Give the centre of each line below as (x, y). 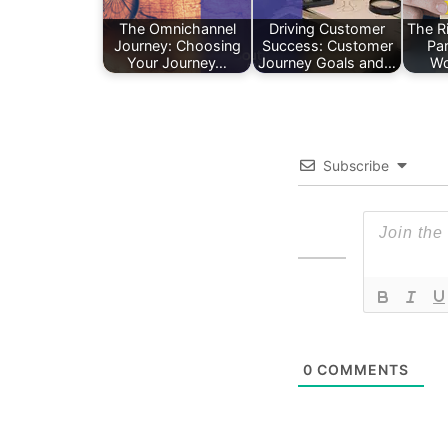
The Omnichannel (177, 29)
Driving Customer (327, 29)
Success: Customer (327, 46)
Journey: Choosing (177, 46)
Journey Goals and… (327, 63)
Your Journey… (177, 63)
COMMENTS (361, 369)
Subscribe (356, 165)
